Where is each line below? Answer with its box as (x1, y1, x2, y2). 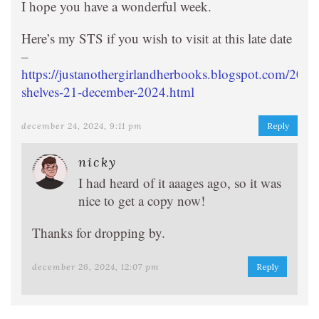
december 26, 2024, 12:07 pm (32, 261, 159, 272)
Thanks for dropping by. (32, 224, 165, 241)
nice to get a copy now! (78, 192, 205, 209)
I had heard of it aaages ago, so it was (78, 174, 281, 192)
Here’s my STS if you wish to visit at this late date (21, 29, 292, 47)
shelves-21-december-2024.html (21, 83, 194, 100)
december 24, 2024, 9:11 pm (21, 120, 142, 131)
